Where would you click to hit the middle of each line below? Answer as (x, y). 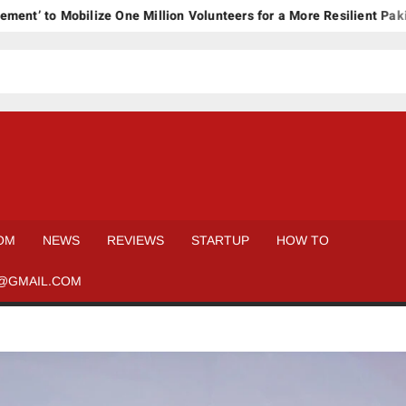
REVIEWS (136, 240)
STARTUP (221, 240)
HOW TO (303, 240)
